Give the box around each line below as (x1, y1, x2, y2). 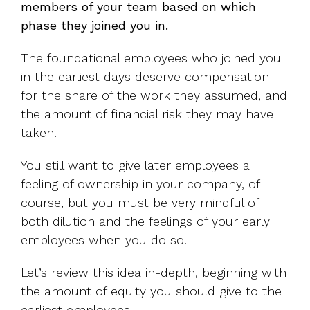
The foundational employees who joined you (21, 50, 281, 65)
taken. (21, 125, 57, 140)
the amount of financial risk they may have (21, 106, 273, 121)
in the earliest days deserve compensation (21, 69, 269, 84)
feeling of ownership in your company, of (21, 176, 259, 191)
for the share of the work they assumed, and (21, 87, 287, 102)
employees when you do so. (21, 232, 187, 247)
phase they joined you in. (21, 17, 168, 33)
